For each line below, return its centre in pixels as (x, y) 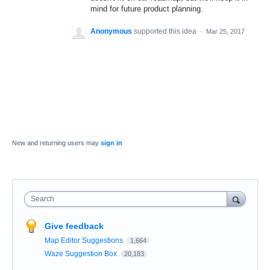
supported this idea (166, 31)
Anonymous (111, 31)
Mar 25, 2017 (225, 31)
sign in (111, 143)
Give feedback (74, 226)
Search (42, 199)
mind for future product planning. (147, 8)
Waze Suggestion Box (82, 253)
